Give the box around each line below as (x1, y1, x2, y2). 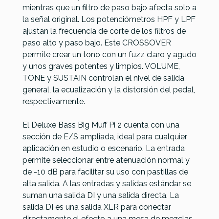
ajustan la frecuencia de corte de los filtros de (22, 26, 186, 36)
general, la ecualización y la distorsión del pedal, (22, 85, 195, 94)
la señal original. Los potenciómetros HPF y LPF (22, 14, 196, 24)
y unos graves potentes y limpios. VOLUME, (22, 61, 180, 71)
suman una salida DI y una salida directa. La (22, 190, 179, 200)
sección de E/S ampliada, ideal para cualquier (22, 131, 187, 141)
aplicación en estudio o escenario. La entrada (22, 143, 185, 153)
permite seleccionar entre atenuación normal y (22, 155, 190, 165)
